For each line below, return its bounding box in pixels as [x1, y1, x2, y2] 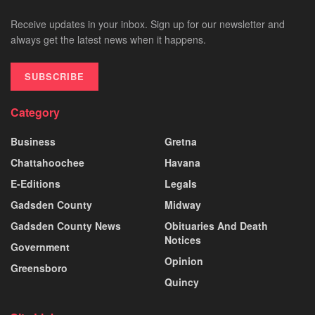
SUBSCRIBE [25, 70, 84, 84]
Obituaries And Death [165, 219, 268, 233]
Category [11, 104, 60, 121]
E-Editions [11, 176, 60, 191]
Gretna [165, 134, 197, 149]
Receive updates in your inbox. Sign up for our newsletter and [11, 17, 285, 32]
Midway [165, 198, 201, 212]
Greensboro [11, 261, 67, 276]
